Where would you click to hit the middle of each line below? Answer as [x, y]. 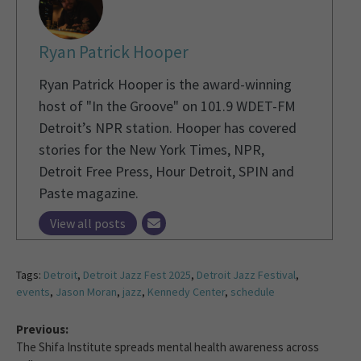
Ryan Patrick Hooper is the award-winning [165, 85]
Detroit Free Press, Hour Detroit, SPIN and [166, 172]
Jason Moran [86, 292]
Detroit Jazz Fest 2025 [137, 275]
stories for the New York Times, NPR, [151, 150]
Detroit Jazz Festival [246, 275]
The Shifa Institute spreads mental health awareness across [168, 347]
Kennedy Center [186, 292]
